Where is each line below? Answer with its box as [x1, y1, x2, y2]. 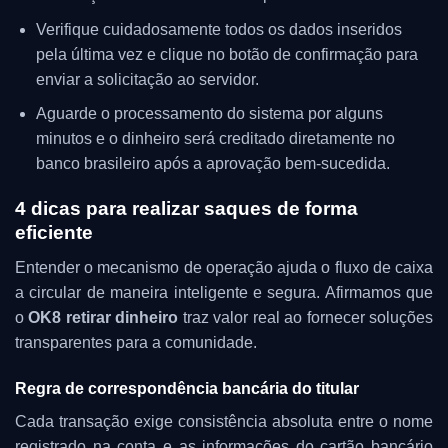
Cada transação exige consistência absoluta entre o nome [15, 412, 433, 430]
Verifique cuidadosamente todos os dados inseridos [35, 20, 402, 38]
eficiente [15, 222, 93, 244]
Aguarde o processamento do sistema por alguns [35, 105, 383, 123]
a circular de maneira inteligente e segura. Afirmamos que [15, 283, 433, 301]
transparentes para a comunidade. [15, 333, 257, 351]
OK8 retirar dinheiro [28, 308, 179, 326]
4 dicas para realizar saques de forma [15, 198, 358, 220]
